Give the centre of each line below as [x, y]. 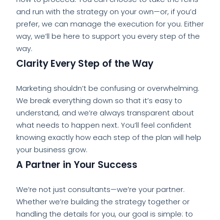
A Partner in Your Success [77, 165]
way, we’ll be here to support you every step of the [108, 36]
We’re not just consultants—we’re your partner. [100, 190]
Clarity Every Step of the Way [84, 63]
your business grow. [52, 149]
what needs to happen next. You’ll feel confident [104, 125]
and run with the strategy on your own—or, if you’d [106, 11]
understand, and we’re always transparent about [105, 112]
